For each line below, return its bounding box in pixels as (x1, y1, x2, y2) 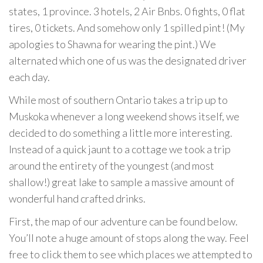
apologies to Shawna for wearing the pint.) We (9, 37, 216, 50)
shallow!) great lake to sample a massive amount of (9, 175, 234, 188)
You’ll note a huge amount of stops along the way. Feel (9, 231, 249, 244)
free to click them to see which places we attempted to (9, 247, 252, 261)
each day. (9, 70, 50, 83)
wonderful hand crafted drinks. (9, 191, 146, 205)
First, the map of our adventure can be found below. (9, 214, 238, 228)
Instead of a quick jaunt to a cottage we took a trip (9, 142, 231, 156)
